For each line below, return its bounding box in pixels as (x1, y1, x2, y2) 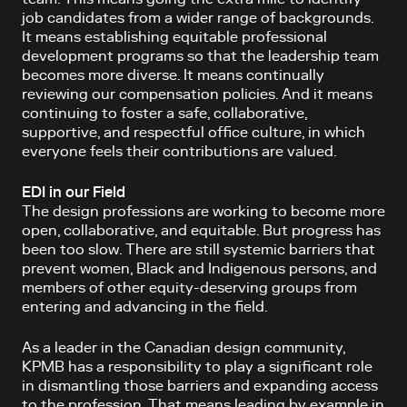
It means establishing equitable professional (22, 30, 327, 45)
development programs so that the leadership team (22, 49, 379, 64)
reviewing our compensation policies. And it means (22, 87, 372, 102)
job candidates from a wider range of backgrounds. (22, 11, 373, 25)
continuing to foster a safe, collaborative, (22, 106, 307, 121)
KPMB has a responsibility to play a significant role (22, 360, 372, 374)
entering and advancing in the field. (22, 300, 268, 314)
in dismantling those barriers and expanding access (22, 379, 378, 393)
